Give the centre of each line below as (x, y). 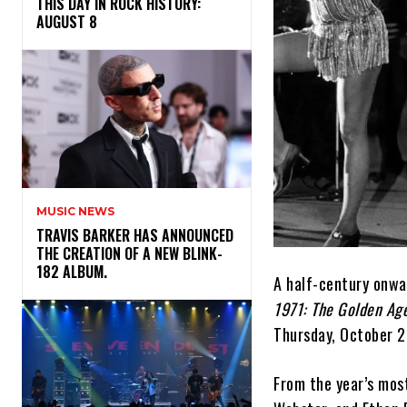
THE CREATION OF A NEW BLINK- (129, 254)
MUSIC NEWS (75, 212)
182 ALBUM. (75, 272)
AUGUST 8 (69, 22)
